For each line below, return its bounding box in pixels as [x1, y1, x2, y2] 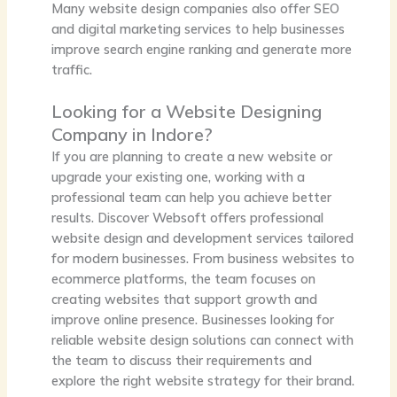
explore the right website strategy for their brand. [51, 371, 354, 389]
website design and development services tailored [51, 229, 354, 246]
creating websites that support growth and [51, 290, 317, 307]
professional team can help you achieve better [51, 188, 331, 206]
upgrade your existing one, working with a [51, 167, 305, 185]
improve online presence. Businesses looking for [51, 310, 334, 328]
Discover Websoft [97, 208, 206, 226]
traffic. [51, 60, 92, 78]
